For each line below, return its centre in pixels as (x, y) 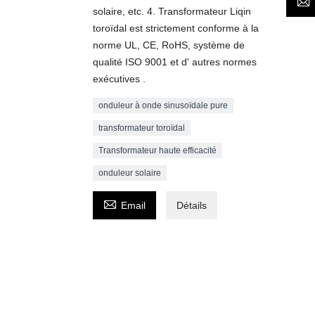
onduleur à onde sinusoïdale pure (163, 105)
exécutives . (119, 78)
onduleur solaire (130, 173)
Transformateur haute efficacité (157, 150)
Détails (192, 205)
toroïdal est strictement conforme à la (176, 28)
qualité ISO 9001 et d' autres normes (175, 62)
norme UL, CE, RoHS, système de (169, 45)
